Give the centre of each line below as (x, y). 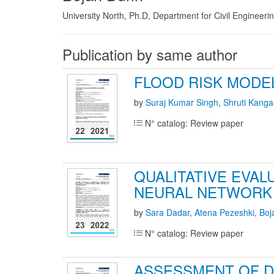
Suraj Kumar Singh (182, 102)
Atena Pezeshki (224, 212)
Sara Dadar (168, 212)
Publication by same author (150, 54)
